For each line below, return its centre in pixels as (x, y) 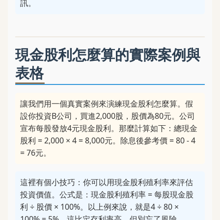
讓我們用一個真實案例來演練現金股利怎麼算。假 (107, 104)
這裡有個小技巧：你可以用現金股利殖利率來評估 (107, 182)
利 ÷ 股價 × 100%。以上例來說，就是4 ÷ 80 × (99, 207)
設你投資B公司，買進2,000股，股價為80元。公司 (108, 116)
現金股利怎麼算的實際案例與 (108, 54)
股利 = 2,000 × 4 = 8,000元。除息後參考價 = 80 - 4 (108, 140)
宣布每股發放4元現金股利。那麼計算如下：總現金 (109, 128)
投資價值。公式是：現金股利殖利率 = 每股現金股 (107, 194)
